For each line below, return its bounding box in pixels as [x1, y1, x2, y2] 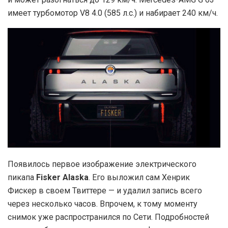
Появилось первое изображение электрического [8, 159, 196, 169]
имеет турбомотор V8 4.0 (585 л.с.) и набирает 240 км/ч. [8, 8, 218, 18]
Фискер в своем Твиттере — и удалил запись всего [8, 186, 202, 196]
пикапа [8, 173, 36, 183]
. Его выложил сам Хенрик [89, 173, 190, 183]
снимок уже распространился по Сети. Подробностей [8, 212, 209, 222]
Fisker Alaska [36, 173, 89, 183]
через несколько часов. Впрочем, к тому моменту [8, 199, 197, 209]
